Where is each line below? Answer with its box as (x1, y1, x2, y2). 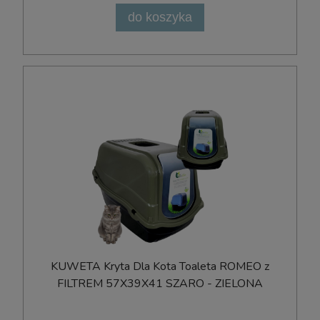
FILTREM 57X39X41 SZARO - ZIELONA (57, 276, 263, 292)
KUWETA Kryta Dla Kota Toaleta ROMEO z (51, 259, 269, 275)
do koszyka (128, 9, 192, 25)
